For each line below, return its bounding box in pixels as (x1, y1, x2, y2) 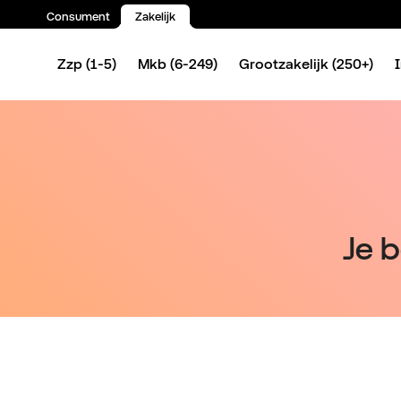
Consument (47, 10, 110, 23)
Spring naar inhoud (29, 30, 154, 47)
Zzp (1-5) (57, 55, 116, 73)
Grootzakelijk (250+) (239, 55, 373, 73)
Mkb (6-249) (138, 55, 218, 73)
